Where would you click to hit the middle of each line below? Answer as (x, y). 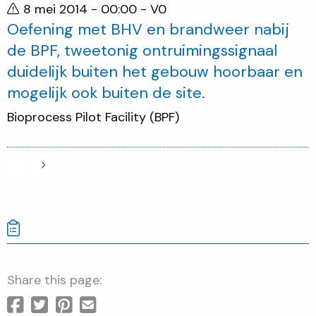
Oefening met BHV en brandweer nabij (148, 30)
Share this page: (54, 280)
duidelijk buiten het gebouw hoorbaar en (155, 72)
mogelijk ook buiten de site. (106, 93)
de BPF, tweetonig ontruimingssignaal (142, 51)
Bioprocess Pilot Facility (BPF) (93, 117)
